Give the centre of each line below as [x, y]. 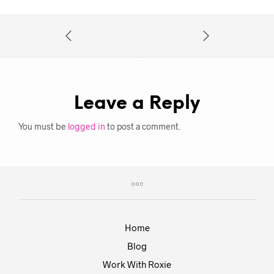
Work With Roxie [137, 265]
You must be [43, 127]
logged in [87, 127]
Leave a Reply [137, 104]
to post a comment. [143, 127]
